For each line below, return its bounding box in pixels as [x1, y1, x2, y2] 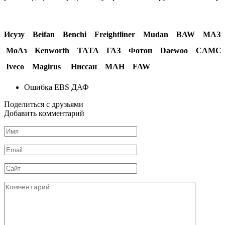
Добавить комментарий [4, 108, 84, 118]
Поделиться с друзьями [4, 99, 83, 108]
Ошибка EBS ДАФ [24, 82, 89, 91]
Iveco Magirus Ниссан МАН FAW [4, 62, 150, 71]
